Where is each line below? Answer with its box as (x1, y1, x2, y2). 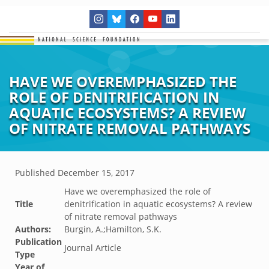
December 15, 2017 (58, 167, 134, 178)
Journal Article (64, 242, 121, 253)
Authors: (15, 223, 51, 235)
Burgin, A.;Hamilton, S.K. (64, 223, 162, 235)
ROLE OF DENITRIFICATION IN (9, 87, 220, 107)
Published (15, 167, 58, 178)
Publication (15, 236, 62, 247)
